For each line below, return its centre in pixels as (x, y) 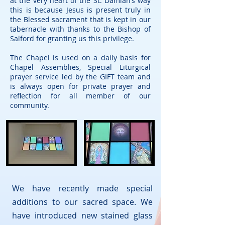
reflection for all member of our (80, 96)
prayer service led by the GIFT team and (80, 77)
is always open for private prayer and (80, 86)
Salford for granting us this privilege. (74, 38)
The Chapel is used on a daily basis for (80, 58)
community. (32, 105)
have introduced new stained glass (82, 215)
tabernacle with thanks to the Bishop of (80, 29)
